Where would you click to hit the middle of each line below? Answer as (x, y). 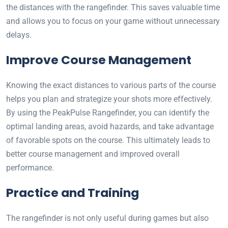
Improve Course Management (99, 60)
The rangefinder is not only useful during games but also (107, 218)
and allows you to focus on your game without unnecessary (113, 21)
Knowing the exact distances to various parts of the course (111, 85)
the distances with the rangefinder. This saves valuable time (113, 8)
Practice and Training (73, 193)
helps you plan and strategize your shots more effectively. (109, 99)
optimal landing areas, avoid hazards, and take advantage (110, 127)
